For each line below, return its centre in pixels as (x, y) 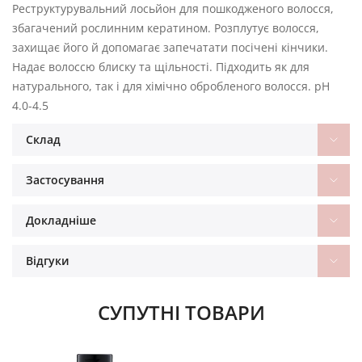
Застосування (65, 179)
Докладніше (61, 220)
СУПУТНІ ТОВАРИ (181, 312)
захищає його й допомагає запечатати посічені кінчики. (170, 47)
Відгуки (48, 260)
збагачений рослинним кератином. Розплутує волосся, (166, 27)
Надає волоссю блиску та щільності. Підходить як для (161, 66)
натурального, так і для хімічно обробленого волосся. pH (171, 86)
